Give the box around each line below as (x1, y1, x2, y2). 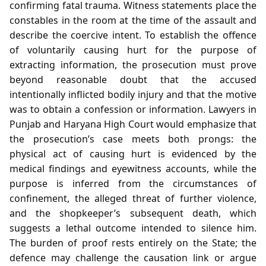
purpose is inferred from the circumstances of (9, 176, 256, 190)
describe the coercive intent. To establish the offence (9, 28, 256, 42)
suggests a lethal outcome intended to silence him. (9, 221, 256, 235)
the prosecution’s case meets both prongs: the (9, 132, 256, 145)
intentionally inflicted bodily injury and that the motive (9, 87, 256, 101)
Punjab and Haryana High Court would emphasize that (9, 117, 256, 131)
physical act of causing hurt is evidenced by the (9, 147, 256, 160)
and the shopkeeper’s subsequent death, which (9, 206, 256, 220)
